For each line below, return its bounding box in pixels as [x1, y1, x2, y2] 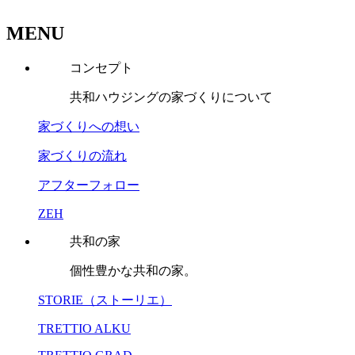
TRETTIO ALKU [38, 322, 131, 336]
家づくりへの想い [38, 120, 139, 134]
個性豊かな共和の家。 [70, 264, 197, 278]
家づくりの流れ [38, 149, 127, 163]
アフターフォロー [38, 178, 139, 193]
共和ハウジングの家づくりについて [70, 90, 273, 105]
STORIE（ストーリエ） [38, 293, 172, 307]
